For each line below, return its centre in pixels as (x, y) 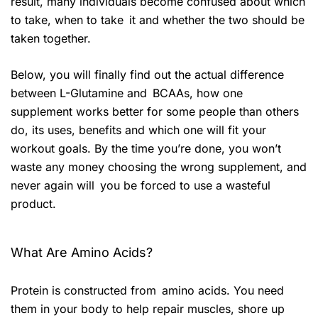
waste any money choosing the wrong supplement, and (159, 167)
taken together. (51, 39)
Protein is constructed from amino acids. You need (147, 291)
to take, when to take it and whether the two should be (158, 20)
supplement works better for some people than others (155, 112)
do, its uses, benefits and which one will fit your (138, 130)
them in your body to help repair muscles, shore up (148, 309)
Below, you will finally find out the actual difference (147, 75)
